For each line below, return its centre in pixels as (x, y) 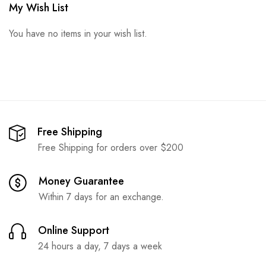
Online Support (74, 230)
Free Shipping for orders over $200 (110, 148)
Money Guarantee (81, 181)
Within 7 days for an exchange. (101, 197)
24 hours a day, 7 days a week (100, 246)
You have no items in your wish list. (78, 33)
